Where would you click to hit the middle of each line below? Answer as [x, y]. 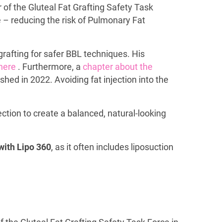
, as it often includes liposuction [112, 147]
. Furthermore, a [49, 67]
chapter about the [118, 67]
